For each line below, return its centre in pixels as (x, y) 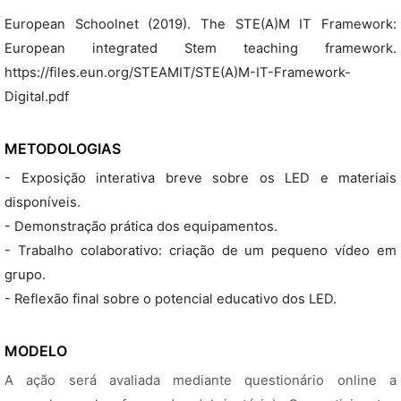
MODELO (36, 351)
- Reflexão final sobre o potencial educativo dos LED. (171, 299)
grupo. (25, 275)
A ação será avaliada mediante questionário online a (200, 380)
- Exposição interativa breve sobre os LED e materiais (200, 178)
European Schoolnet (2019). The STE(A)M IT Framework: (200, 24)
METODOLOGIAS (63, 149)
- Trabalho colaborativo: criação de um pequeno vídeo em (200, 251)
